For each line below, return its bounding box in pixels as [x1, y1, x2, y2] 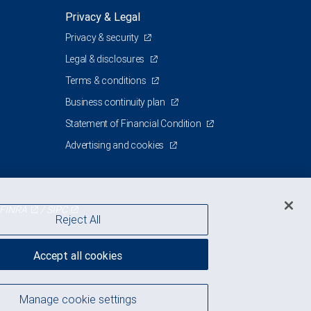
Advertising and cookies [65, 139, 166, 151]
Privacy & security [65, 31, 141, 44]
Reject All [55, 212, 101, 227]
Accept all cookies [33, 249, 123, 263]
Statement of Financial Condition [65, 117, 203, 130]
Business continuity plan [65, 96, 167, 108]
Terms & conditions [65, 74, 149, 87]
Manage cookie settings [19, 292, 137, 307]
